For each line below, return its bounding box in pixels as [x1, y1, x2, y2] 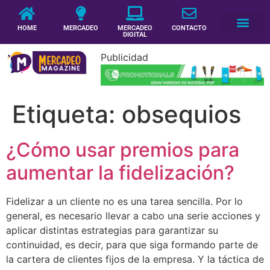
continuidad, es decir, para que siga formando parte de [6, 238, 258, 251]
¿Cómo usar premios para [6, 137, 239, 162]
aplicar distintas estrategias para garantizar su [6, 224, 218, 236]
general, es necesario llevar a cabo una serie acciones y [6, 209, 260, 222]
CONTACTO [171, 24, 207, 32]
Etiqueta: [12, 99, 122, 129]
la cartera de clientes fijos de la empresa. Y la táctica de [6, 253, 264, 265]
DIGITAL [122, 31, 147, 39]
